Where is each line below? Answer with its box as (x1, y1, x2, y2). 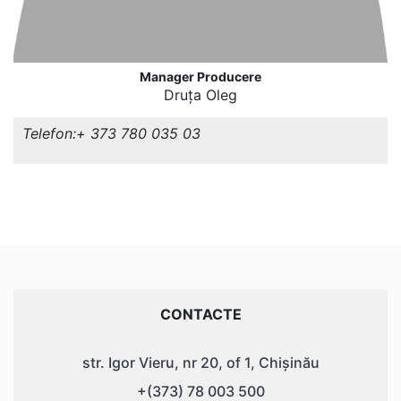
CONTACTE (159, 305, 242, 323)
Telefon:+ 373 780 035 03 (22, 124, 200, 142)
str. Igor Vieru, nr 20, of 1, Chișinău (81, 354, 320, 371)
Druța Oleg (164, 86, 237, 104)
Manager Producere (140, 69, 261, 84)
